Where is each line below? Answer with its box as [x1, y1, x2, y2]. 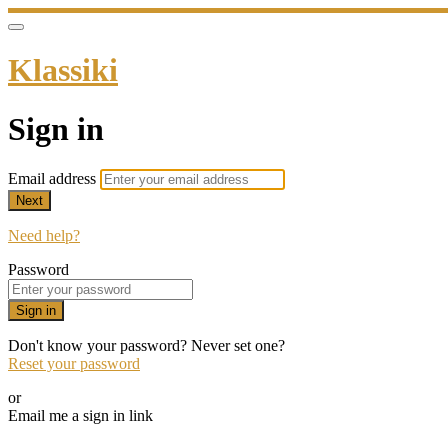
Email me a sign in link [8, 407, 153, 425]
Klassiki [8, 52, 118, 89]
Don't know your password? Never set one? [8, 337, 285, 355]
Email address [8, 170, 100, 188]
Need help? [8, 227, 80, 245]
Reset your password [8, 355, 140, 373]
